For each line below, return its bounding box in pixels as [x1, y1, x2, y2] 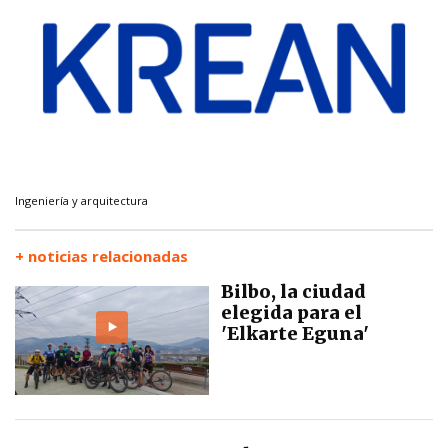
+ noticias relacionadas [15, 245, 188, 266]
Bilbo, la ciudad [221, 279, 366, 303]
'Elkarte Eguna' [221, 321, 369, 345]
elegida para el [221, 300, 362, 324]
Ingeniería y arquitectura [15, 192, 148, 208]
